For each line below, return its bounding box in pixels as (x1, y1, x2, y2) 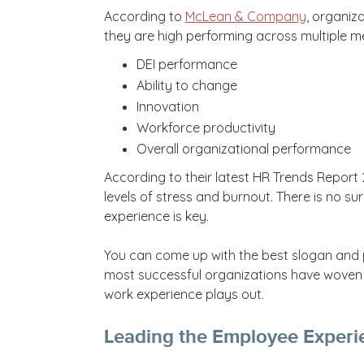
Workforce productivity (136, 119, 275, 136)
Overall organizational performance (136, 140, 351, 157)
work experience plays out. (103, 285, 264, 302)
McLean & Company (184, 7, 306, 24)
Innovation (136, 97, 199, 115)
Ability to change (136, 76, 237, 93)
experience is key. (103, 207, 215, 224)
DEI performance (136, 55, 237, 72)
